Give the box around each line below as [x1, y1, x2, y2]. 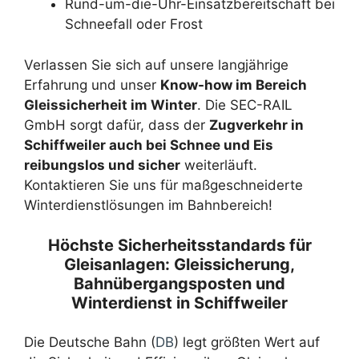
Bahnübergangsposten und [74, 274, 285, 294]
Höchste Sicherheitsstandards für [47, 236, 312, 256]
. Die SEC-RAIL [197, 96, 292, 113]
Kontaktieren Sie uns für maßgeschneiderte [24, 176, 303, 193]
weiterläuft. [180, 156, 257, 173]
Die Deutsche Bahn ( [24, 334, 155, 351]
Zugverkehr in [209, 116, 304, 133]
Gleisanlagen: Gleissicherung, [64, 255, 295, 275]
